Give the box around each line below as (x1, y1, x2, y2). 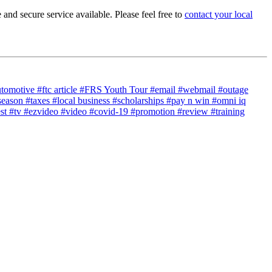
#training (211, 106, 245, 117)
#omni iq (212, 95, 246, 106)
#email (150, 84, 178, 95)
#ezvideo (24, 106, 61, 117)
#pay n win (166, 95, 212, 106)
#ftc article (37, 84, 80, 95)
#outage (218, 84, 248, 95)
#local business (52, 95, 112, 106)
